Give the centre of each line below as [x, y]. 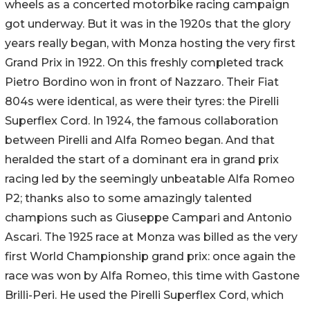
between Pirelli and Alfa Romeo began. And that [140, 140]
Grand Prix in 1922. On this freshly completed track [144, 62]
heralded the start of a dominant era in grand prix [142, 159]
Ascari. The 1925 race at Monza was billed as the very [151, 237]
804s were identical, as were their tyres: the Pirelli [142, 101]
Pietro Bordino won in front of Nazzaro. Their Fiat [142, 82]
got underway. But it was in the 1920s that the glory [148, 24]
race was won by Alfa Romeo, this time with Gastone [152, 275]
